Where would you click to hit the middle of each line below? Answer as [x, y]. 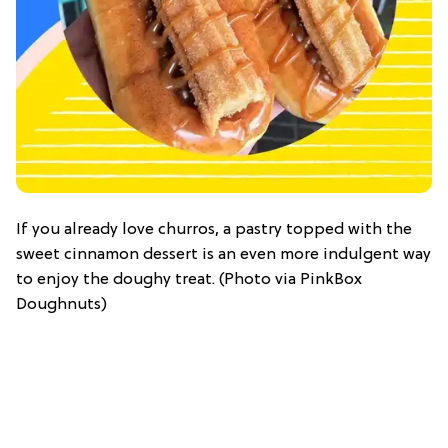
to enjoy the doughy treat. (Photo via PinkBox [189, 279]
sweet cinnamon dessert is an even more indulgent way [223, 254]
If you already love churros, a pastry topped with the [214, 229]
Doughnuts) [61, 304]
